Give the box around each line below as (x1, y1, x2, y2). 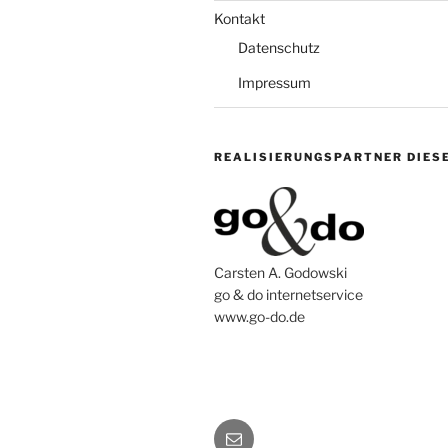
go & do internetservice (214, 285, 363, 303)
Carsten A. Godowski (214, 263, 347, 281)
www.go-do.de (214, 307, 305, 325)
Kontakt (214, 9, 265, 27)
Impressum (238, 73, 311, 91)
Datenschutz (238, 38, 320, 56)
